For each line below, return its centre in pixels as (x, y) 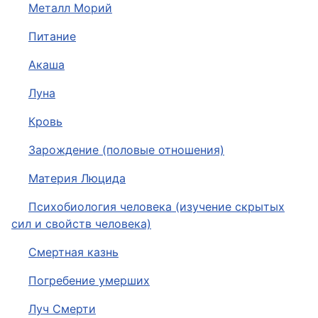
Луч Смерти (62, 309)
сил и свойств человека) (81, 224)
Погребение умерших (89, 280)
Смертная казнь (73, 252)
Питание (52, 36)
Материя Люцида (77, 178)
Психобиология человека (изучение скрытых (157, 207)
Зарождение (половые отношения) (126, 150)
